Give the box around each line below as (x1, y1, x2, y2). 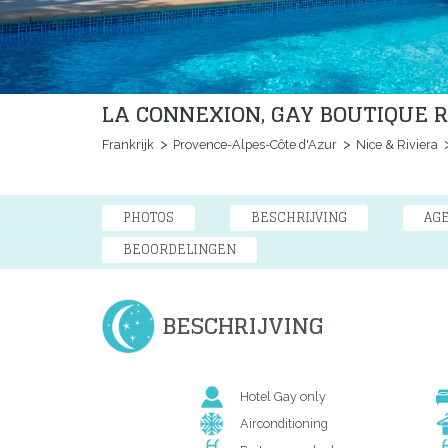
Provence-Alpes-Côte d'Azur (170, 137, 337, 153)
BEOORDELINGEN (123, 237, 236, 261)
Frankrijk (102, 137, 154, 153)
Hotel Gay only (239, 388, 326, 404)
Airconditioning (239, 415, 328, 431)
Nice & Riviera (353, 137, 438, 153)
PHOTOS (123, 205, 174, 229)
